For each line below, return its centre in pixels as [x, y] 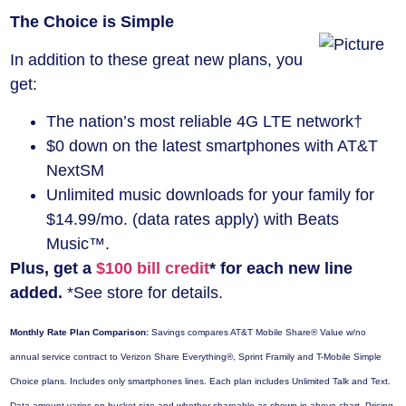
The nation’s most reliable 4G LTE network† [204, 122]
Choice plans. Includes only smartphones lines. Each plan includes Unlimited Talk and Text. [200, 382]
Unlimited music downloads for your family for [210, 195]
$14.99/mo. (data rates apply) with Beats [193, 220]
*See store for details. [143, 293]
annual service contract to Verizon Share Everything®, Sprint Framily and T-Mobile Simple [196, 357]
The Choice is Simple [92, 22]
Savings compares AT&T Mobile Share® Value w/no [257, 333]
